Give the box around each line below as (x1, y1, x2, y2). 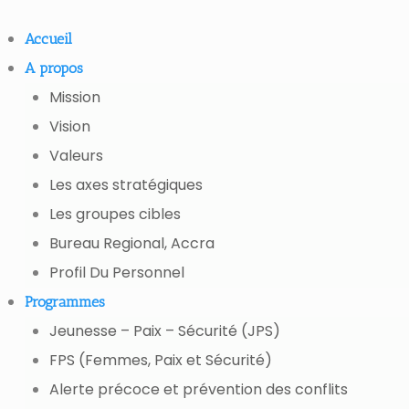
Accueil (25, 30, 73, 47)
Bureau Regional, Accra (49, 233, 215, 254)
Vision (49, 116, 91, 137)
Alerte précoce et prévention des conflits (49, 379, 352, 400)
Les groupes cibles (49, 204, 182, 225)
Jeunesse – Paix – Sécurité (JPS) (49, 320, 281, 341)
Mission (49, 87, 101, 108)
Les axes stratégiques (49, 174, 204, 195)
